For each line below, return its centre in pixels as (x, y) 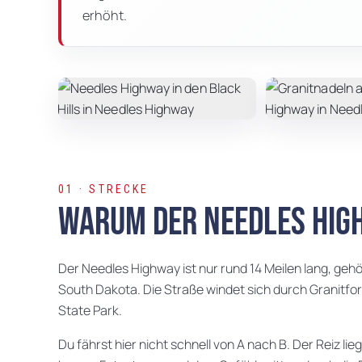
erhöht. (105, 16)
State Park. (90, 311)
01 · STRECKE (104, 189)
